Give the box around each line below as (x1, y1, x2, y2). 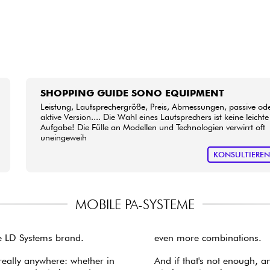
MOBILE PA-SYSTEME (75, 196, 195, 213)
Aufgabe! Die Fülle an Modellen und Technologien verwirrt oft (40, 122, 266, 133)
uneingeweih (40, 132, 87, 143)
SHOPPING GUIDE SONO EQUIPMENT (40, 87, 225, 99)
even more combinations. (154, 231, 262, 243)
